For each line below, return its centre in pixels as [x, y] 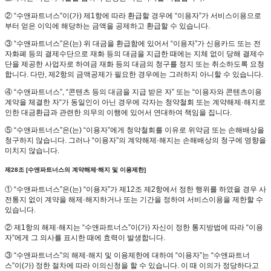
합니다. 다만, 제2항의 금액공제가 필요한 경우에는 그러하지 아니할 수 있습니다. [134, 74]
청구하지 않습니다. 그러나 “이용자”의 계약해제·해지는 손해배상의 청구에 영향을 [135, 140]
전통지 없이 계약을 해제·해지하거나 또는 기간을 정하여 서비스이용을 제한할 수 [134, 199]
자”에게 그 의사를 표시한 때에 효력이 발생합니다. [85, 237]
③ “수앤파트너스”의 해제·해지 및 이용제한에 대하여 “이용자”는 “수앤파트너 [127, 255]
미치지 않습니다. [32, 150]
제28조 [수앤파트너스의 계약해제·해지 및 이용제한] [75, 170]
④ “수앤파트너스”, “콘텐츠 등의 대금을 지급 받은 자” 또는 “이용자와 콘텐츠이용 [133, 92]
